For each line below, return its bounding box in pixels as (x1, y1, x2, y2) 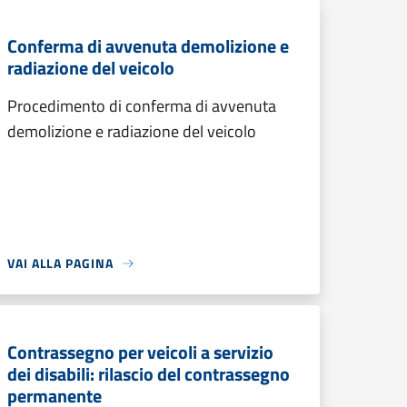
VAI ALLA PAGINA (7, 253, 114, 273)
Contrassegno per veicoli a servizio (7, 338, 273, 366)
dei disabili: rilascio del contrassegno (7, 360, 290, 388)
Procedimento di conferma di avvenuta (7, 94, 276, 118)
